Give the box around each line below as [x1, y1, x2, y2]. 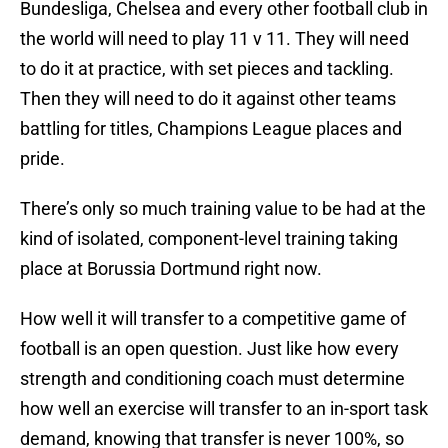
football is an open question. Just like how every [20, 338, 399, 360]
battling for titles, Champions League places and [20, 118, 402, 140]
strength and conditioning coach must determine [20, 368, 405, 390]
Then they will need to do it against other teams [20, 88, 396, 110]
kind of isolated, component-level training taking [20, 228, 398, 250]
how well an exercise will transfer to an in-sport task [20, 398, 428, 420]
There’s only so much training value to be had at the [20, 198, 426, 220]
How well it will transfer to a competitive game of [20, 308, 406, 330]
